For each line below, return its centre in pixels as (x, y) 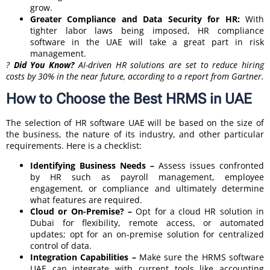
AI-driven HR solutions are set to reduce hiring (169, 64)
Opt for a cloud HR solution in (198, 212)
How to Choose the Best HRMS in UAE (129, 99)
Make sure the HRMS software (202, 257)
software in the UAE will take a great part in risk (147, 42)
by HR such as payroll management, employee (147, 177)
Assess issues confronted (209, 166)
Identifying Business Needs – (92, 166)
